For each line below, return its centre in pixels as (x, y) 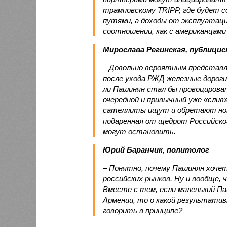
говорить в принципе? (142, 210)
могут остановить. (139, 131)
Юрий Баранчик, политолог (156, 149)
